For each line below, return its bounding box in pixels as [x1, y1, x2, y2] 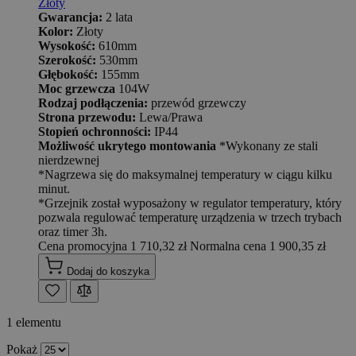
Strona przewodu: [38, 110, 136, 125]
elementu [13, 315, 61, 330]
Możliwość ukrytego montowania [38, 139, 216, 153]
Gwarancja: [38, 10, 103, 25]
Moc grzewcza [38, 82, 115, 96]
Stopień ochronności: [38, 125, 151, 139]
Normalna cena [190, 239, 266, 253]
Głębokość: [38, 68, 98, 82]
